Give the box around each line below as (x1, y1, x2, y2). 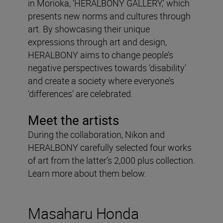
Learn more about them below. (28, 167, 148, 179)
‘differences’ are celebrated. (28, 87, 133, 100)
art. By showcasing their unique (28, 22, 150, 35)
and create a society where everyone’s (28, 74, 174, 87)
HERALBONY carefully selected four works (28, 141, 192, 153)
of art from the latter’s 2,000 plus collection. (28, 154, 195, 166)
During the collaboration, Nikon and (28, 128, 165, 140)
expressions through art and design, (28, 35, 167, 48)
